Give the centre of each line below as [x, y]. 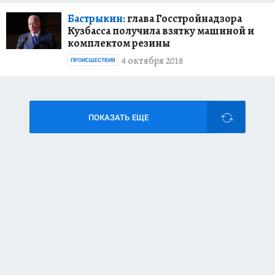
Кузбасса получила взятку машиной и [161, 30]
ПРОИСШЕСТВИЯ [93, 60]
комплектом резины [119, 43]
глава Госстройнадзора [184, 18]
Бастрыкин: [96, 18]
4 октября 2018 [152, 61]
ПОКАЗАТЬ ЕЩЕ [118, 117]
